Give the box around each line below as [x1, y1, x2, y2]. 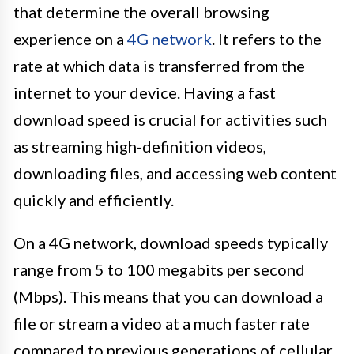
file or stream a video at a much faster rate [13, 314, 310, 333]
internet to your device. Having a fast [13, 83, 276, 103]
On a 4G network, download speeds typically [13, 233, 328, 253]
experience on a [13, 29, 127, 49]
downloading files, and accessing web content [13, 164, 337, 183]
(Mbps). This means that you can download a [13, 287, 323, 307]
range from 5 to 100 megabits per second [13, 260, 305, 280]
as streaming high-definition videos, [13, 137, 266, 156]
